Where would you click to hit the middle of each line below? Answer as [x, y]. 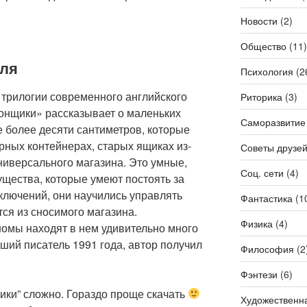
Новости [259, 20]
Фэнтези [259, 274]
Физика [256, 223]
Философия [267, 248]
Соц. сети [262, 172]
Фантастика [266, 198]
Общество [263, 46]
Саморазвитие [273, 122]
